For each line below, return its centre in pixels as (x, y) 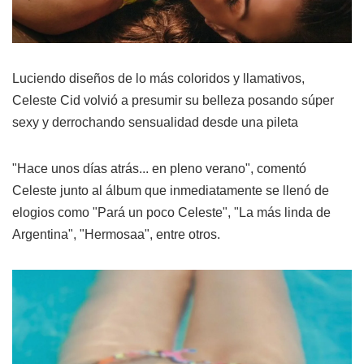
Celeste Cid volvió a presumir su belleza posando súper (173, 100)
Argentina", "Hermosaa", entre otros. (116, 234)
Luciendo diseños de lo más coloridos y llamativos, (158, 78)
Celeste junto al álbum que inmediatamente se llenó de (171, 190)
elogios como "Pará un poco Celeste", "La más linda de (171, 212)
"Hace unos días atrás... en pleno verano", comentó (159, 168)
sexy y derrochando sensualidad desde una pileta (155, 122)
